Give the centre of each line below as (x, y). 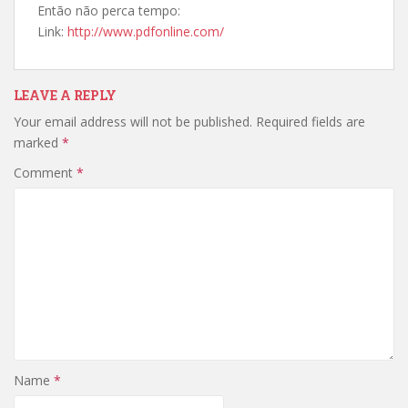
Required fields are (311, 122)
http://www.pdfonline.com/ (146, 31)
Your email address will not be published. (133, 122)
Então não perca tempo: (109, 10)
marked (38, 143)
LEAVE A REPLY (65, 95)
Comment (45, 173)
